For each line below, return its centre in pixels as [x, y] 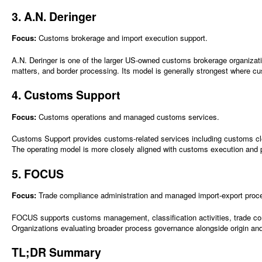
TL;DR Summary [56, 252]
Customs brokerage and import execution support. [122, 38]
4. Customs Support [66, 95]
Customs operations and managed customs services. [128, 116]
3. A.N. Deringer [54, 16]
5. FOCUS [38, 173]
